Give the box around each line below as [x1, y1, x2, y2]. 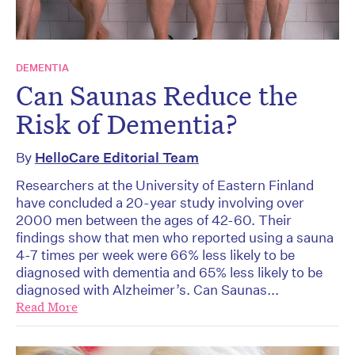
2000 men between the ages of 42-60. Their [16, 211, 292, 228]
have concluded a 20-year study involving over [16, 193, 304, 211]
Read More [16, 298, 78, 315]
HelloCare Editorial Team [35, 148, 199, 166]
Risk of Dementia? [16, 105, 238, 141]
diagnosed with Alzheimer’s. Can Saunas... [16, 281, 279, 298]
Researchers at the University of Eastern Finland [16, 176, 314, 193]
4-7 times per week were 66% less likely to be [16, 246, 295, 263]
